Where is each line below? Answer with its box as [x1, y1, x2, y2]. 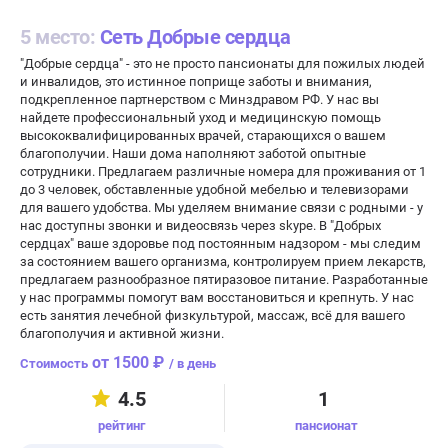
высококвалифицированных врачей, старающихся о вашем [20, 128, 386, 143]
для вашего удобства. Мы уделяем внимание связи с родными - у [20, 200, 423, 215]
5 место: [20, 25, 100, 49]
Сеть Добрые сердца [99, 25, 291, 49]
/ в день [169, 356, 216, 371]
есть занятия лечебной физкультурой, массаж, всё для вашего [20, 308, 405, 323]
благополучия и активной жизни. [20, 326, 224, 341]
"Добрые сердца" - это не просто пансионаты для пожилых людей [20, 56, 425, 71]
